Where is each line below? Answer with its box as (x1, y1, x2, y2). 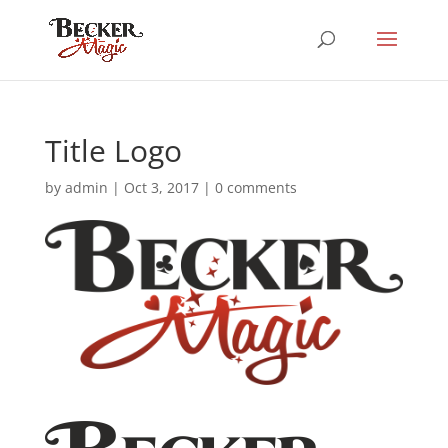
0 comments (214, 178, 297, 197)
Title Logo (44, 130, 182, 171)
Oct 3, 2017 (123, 178, 199, 197)
